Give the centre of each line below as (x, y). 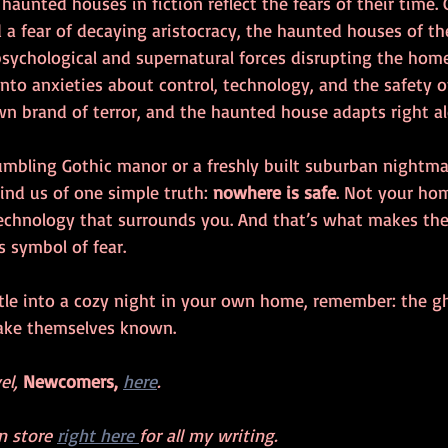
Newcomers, (70, 380)
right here (98, 434)
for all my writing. (210, 434)
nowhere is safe (274, 191)
